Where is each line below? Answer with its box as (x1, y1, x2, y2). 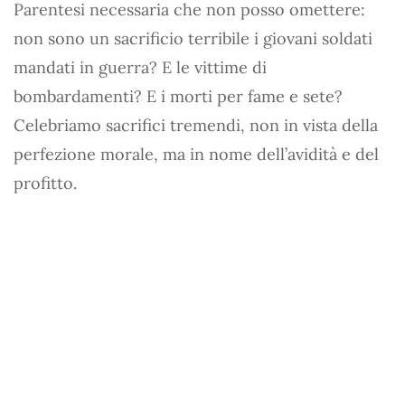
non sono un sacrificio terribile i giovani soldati (14, 28, 372, 49)
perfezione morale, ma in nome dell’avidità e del (14, 144, 379, 165)
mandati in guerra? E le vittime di (14, 57, 267, 78)
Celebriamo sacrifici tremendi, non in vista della (14, 115, 378, 136)
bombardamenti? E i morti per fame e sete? (14, 86, 343, 107)
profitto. (14, 173, 77, 193)
